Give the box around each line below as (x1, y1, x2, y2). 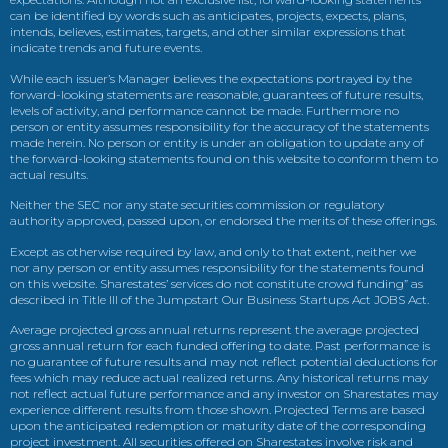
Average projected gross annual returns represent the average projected (10, 322, 419, 337)
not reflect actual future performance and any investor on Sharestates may (10, 386, 438, 401)
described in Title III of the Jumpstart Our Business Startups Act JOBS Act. (10, 291, 429, 307)
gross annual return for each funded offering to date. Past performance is (10, 338, 430, 353)
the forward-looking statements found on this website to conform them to (10, 150, 438, 166)
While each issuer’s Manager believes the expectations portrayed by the (10, 70, 412, 86)
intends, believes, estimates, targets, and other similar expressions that (10, 24, 406, 40)
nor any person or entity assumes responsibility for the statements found (10, 259, 424, 275)
